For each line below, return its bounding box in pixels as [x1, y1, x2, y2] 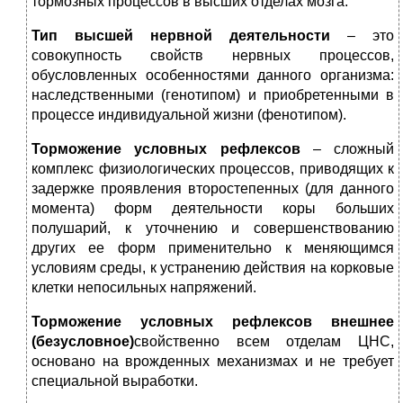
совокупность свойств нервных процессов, [31, 48, 394, 64]
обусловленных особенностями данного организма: [31, 67, 394, 84]
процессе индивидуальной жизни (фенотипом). [31, 107, 346, 123]
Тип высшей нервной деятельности [31, 28, 330, 44]
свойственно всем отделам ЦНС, [134, 334, 394, 350]
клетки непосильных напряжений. [31, 280, 256, 296]
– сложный [300, 141, 394, 157]
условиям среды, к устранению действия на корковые [31, 260, 394, 276]
